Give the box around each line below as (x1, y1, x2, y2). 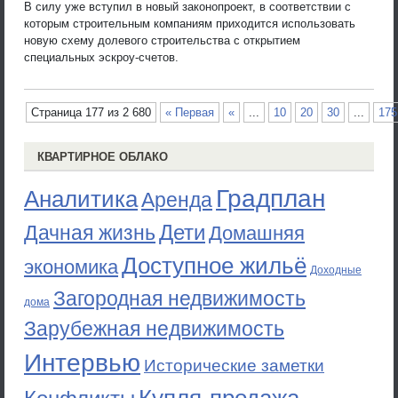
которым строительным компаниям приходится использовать (24, 16, 355, 30)
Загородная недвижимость (53, 287, 306, 310)
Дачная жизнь (24, 221, 155, 244)
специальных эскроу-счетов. (24, 50, 179, 64)
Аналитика (24, 186, 138, 212)
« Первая (165, 106, 214, 119)
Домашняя (209, 222, 305, 244)
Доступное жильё (122, 252, 306, 279)
